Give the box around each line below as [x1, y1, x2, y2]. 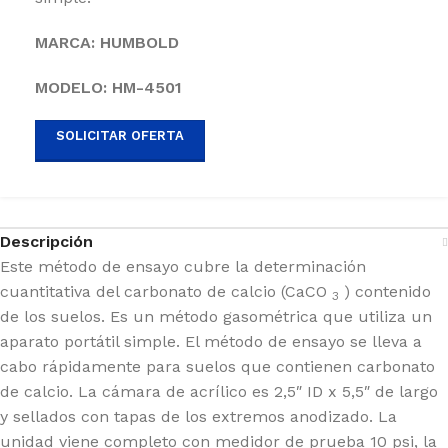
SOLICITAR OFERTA [56, 127, 184, 143]
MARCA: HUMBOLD [35, 32, 179, 52]
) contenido [339, 281, 431, 301]
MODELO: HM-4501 [35, 77, 182, 97]
